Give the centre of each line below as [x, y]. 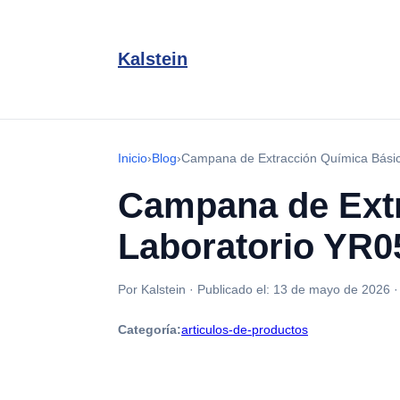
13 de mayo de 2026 [332, 289]
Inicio [133, 158]
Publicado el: [235, 289]
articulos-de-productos [245, 329]
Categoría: [150, 329]
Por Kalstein [152, 289]
